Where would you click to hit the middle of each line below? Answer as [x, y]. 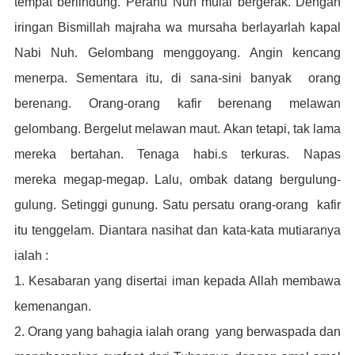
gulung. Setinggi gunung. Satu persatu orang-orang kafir [177, 205]
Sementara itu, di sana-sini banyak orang [208, 78]
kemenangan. [52, 306]
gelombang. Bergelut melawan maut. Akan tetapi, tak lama [177, 129]
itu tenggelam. [56, 230]
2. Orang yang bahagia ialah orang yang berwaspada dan [177, 332]
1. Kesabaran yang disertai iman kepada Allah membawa [177, 281]
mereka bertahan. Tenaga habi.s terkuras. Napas [177, 154]
